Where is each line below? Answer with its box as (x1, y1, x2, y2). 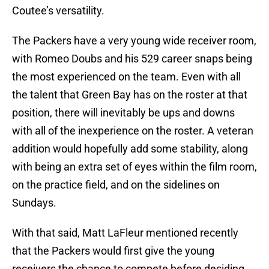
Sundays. (12, 196, 56, 210)
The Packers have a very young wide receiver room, (12, 34, 256, 47)
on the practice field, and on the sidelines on (12, 178, 220, 192)
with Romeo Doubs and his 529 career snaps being (12, 52, 252, 65)
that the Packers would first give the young (12, 244, 214, 258)
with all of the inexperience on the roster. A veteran (12, 124, 253, 138)
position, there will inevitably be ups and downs (12, 106, 235, 119)
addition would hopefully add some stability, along (12, 142, 248, 156)
